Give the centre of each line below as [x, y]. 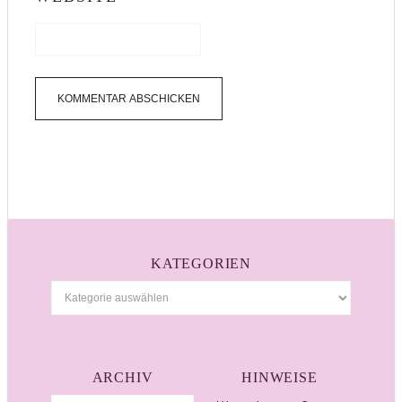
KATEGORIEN [201, 264]
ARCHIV [122, 378]
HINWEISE [280, 378]
